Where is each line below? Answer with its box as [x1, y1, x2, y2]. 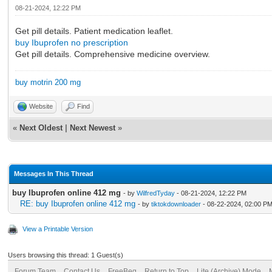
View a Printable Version [22, 225, 93, 233]
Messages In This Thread [14, 169, 93, 177]
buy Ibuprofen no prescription [15, 37, 128, 47]
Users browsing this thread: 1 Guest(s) [8, 251, 123, 259]
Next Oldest [19, 123, 63, 132]
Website [29, 102, 53, 110]
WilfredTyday [137, 189, 175, 197]
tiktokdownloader [151, 200, 201, 208]
